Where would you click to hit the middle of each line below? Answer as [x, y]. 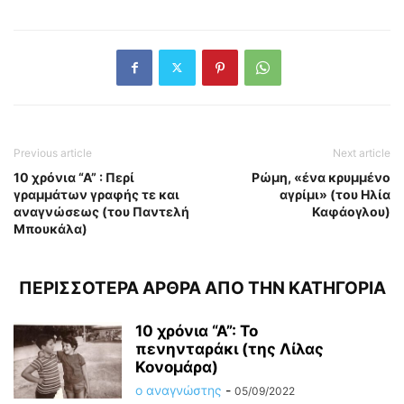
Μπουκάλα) [50, 228]
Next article [362, 152]
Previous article [53, 152]
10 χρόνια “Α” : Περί [74, 177]
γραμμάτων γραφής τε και [96, 194]
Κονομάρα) [177, 367]
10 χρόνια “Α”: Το [197, 331]
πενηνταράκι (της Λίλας [230, 349]
